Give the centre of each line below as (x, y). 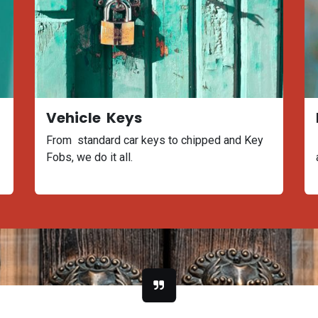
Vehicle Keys (94, 118)
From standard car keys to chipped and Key (155, 140)
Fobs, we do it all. (89, 157)
